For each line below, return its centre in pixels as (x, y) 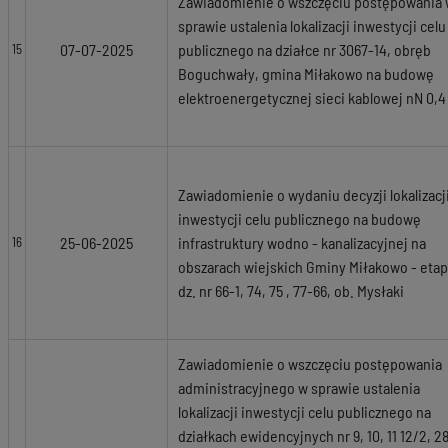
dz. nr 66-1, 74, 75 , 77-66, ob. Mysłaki (291, 290)
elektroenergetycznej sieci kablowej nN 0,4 (312, 97)
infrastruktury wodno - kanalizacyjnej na (302, 242)
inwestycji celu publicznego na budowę (299, 218)
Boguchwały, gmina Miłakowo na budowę (306, 73)
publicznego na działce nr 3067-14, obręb (304, 49)
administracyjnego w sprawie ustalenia (299, 387)
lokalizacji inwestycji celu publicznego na (304, 411)
